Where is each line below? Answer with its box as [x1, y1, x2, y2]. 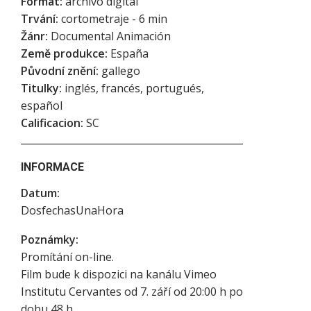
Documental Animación [48, 28, 171, 44]
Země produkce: [21, 46, 108, 61]
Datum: [21, 185, 60, 201]
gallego [99, 63, 140, 78]
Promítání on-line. [21, 249, 114, 264]
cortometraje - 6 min [58, 11, 167, 26]
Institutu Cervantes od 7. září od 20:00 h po [21, 284, 243, 299]
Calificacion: [21, 115, 83, 131]
